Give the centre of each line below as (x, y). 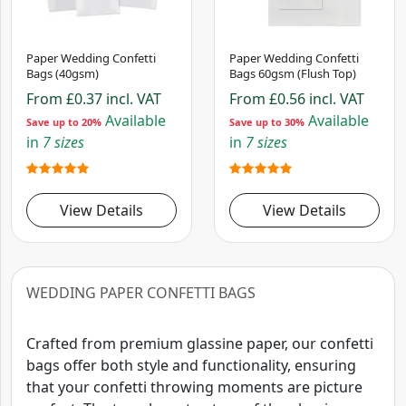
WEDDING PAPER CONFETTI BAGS (141, 293)
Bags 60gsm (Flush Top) (293, 74)
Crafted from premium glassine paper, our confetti (200, 344)
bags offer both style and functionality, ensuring (191, 366)
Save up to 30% (267, 122)
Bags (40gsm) (63, 74)
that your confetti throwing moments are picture (194, 387)
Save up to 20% (64, 122)
